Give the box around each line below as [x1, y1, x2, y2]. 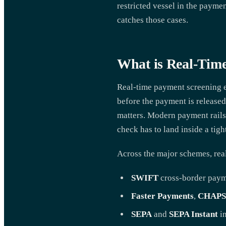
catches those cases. [117, 15, 188, 25]
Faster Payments [131, 191, 194, 201]
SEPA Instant [169, 209, 218, 219]
